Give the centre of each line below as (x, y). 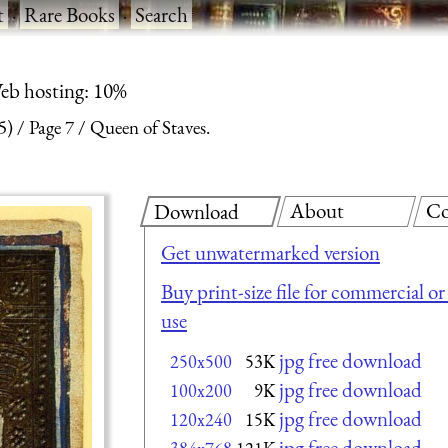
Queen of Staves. (150, 128)
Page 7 (51, 128)
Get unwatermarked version (270, 252)
